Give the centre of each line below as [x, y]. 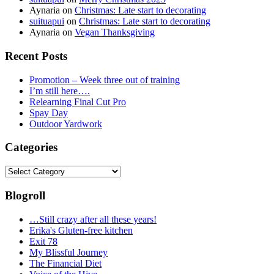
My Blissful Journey [68, 252]
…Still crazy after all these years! [93, 219]
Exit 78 [43, 241]
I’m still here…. [60, 91]
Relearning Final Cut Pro [78, 102]
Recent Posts [36, 56]
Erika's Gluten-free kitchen [81, 230]
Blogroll [25, 195]
